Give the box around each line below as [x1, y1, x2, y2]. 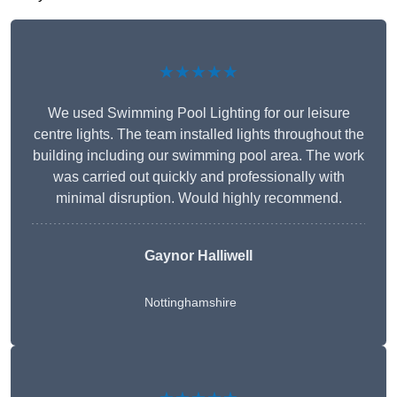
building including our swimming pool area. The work [33, 148, 364, 164]
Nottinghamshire [144, 295, 237, 310]
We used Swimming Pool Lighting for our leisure [47, 105, 350, 121]
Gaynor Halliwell [144, 248, 253, 264]
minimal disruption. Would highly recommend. [55, 191, 342, 206]
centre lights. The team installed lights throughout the [33, 127, 364, 143]
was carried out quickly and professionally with [52, 169, 345, 185]
